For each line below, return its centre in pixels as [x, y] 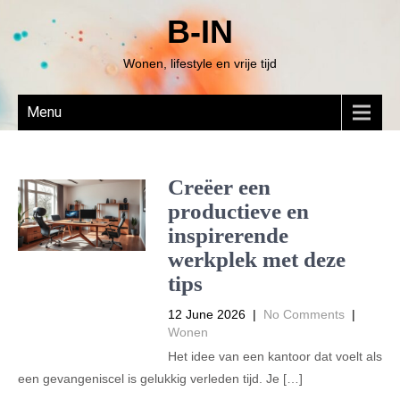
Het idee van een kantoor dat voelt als [275, 356]
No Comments [304, 314]
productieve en [238, 211]
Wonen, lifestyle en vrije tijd [200, 63]
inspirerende [228, 235]
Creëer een [219, 187]
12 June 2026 [206, 314]
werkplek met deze [256, 259]
